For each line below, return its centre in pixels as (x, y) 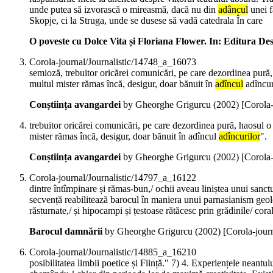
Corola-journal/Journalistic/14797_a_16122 (113, 178)
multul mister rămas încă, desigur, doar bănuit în (122, 84)
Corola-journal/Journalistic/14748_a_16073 (113, 62)
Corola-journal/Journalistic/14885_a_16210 (113, 252)
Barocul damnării (66, 232)
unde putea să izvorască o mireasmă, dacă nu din (124, 10)
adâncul (233, 10)
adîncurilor (239, 136)
